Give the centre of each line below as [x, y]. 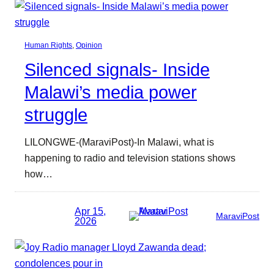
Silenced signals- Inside [117, 70]
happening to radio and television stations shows [130, 158]
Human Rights [48, 46]
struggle [56, 115]
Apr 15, [90, 211]
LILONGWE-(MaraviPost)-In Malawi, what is [119, 142]
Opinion [89, 46]
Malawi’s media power [111, 93]
